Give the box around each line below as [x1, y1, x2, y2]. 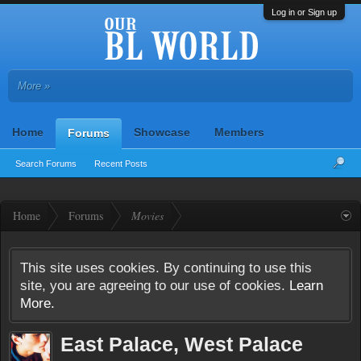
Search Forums [15, 159, 77, 168]
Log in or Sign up [272, 7, 337, 17]
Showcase [134, 126, 190, 139]
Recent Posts [94, 159, 147, 168]
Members [214, 126, 264, 139]
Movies [131, 208, 164, 223]
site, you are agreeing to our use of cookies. [20, 277, 289, 293]
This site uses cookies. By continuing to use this [20, 259, 312, 276]
